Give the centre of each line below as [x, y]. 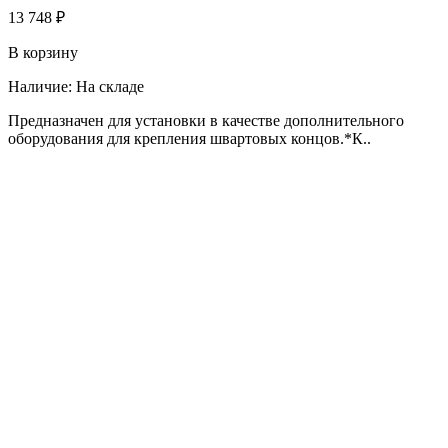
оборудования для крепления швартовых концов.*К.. [189, 138]
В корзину [43, 52]
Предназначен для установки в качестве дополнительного [206, 120]
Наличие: [42, 86]
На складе [110, 86]
